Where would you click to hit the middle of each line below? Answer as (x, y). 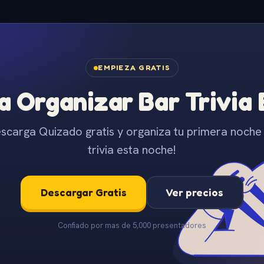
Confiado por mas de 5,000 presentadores (132, 225)
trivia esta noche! (132, 150)
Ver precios (195, 192)
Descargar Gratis (83, 192)
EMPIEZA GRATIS (134, 67)
